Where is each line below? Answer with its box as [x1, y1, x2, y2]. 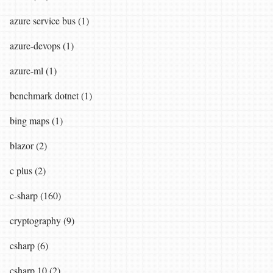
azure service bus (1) [10, 14, 89, 27]
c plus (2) [10, 164, 46, 177]
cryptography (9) [10, 214, 74, 227]
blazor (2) [10, 139, 47, 152]
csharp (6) [10, 239, 48, 252]
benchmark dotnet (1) [10, 89, 92, 102]
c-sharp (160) [10, 189, 61, 202]
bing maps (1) [10, 114, 63, 127]
